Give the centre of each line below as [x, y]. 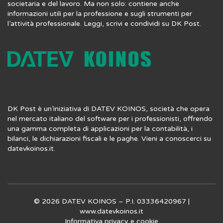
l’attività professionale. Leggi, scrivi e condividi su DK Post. [104, 24]
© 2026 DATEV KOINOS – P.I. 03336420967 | [111, 201]
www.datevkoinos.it [111, 211]
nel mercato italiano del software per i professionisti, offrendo [110, 119]
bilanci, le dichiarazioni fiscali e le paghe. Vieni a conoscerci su [109, 139]
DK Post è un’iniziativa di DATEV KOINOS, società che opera [109, 109]
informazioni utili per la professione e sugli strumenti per [100, 14]
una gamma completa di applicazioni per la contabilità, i [100, 129]
